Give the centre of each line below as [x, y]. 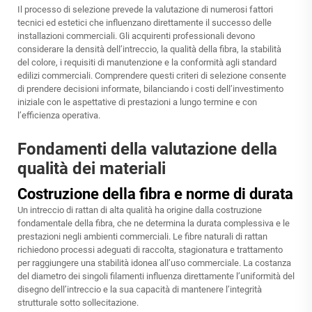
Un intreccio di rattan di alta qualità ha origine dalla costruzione [140, 210]
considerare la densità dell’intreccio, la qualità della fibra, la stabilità [149, 49]
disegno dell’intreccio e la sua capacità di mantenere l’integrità [140, 290]
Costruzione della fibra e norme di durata [155, 194]
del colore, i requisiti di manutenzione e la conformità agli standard [147, 63]
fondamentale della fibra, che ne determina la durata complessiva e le [154, 224]
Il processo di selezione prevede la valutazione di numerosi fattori [145, 10]
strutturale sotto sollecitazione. [78, 303]
